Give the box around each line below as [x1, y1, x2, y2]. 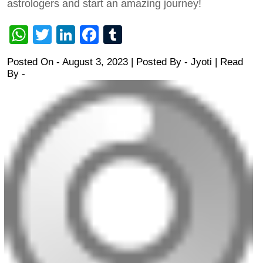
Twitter [52, 24, 107, 46]
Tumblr [122, 24, 181, 46]
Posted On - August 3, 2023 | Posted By [7, 56, 184, 68]
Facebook [99, 24, 182, 46]
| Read [212, 56, 243, 68]
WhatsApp [28, 24, 115, 46]
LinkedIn [75, 24, 147, 46]
